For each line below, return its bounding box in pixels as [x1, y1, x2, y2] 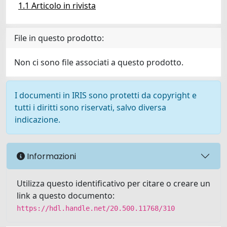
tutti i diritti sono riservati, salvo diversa [15, 102, 166, 113]
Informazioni [25, 150, 76, 162]
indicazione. [15, 114, 60, 125]
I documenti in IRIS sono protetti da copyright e [15, 90, 197, 101]
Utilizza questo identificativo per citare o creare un [17, 178, 210, 189]
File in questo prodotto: [14, 32, 104, 44]
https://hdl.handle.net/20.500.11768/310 [17, 204, 175, 212]
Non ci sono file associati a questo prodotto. [14, 57, 183, 68]
